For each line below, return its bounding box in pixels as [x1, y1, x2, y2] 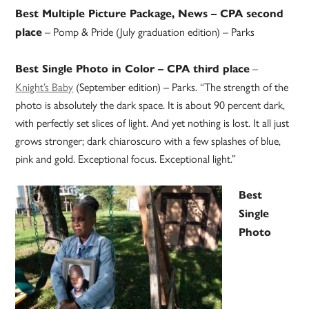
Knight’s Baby [15, 79, 74, 95]
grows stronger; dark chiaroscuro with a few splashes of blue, [15, 132, 281, 149]
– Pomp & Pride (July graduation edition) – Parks [42, 23, 255, 40]
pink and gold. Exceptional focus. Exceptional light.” [15, 150, 237, 167]
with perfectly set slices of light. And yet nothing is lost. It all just [15, 114, 290, 131]
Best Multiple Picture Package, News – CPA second [15, 7, 284, 21]
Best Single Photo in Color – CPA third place [15, 62, 250, 76]
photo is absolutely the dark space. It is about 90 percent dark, [15, 97, 286, 113]
